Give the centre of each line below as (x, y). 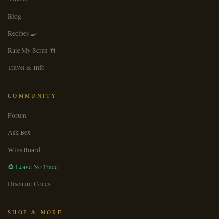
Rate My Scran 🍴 (32, 50)
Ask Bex (19, 132)
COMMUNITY (33, 96)
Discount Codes (29, 184)
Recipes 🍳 (22, 33)
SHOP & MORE (35, 212)
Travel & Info (26, 67)
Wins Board (24, 150)
